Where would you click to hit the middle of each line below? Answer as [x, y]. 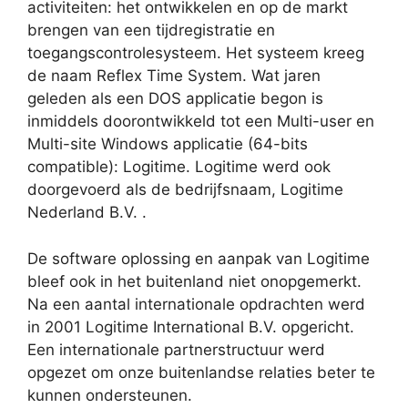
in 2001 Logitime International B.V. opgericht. [191, 326]
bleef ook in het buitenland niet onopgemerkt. [194, 281]
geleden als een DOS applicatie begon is [175, 99]
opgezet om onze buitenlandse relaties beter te [201, 372]
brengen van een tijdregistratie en [151, 31]
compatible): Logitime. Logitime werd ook [179, 167]
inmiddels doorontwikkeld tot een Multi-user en [201, 122]
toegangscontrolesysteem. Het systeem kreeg [196, 53]
